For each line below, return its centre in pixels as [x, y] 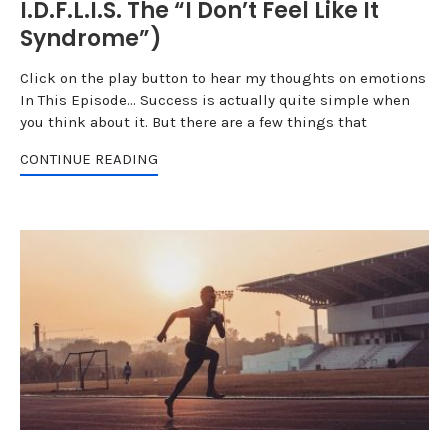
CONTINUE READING [88, 159]
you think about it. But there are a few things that [193, 122]
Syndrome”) [90, 38]
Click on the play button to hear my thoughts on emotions [222, 78]
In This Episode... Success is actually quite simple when [214, 100]
